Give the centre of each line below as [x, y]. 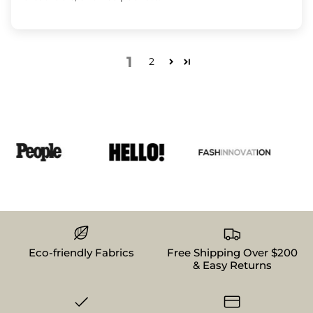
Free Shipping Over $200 [232, 253]
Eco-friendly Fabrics [81, 253]
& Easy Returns [232, 265]
